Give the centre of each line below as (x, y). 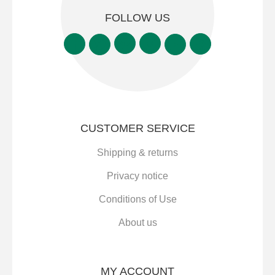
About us (137, 223)
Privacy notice (137, 176)
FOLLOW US (137, 18)
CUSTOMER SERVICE (137, 129)
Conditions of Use (137, 199)
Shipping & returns (137, 153)
